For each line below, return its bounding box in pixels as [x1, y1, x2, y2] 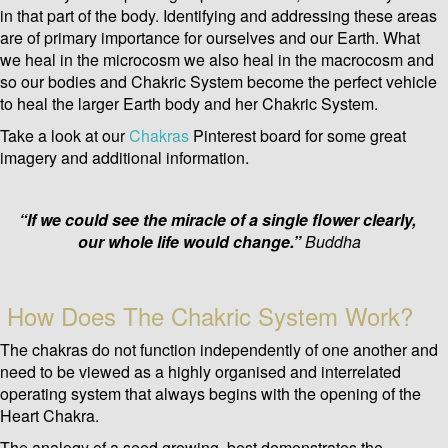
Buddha [304, 230, 361, 254]
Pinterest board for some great [189, 124, 406, 148]
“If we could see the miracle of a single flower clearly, [18, 208, 420, 232]
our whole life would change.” [77, 230, 305, 254]
